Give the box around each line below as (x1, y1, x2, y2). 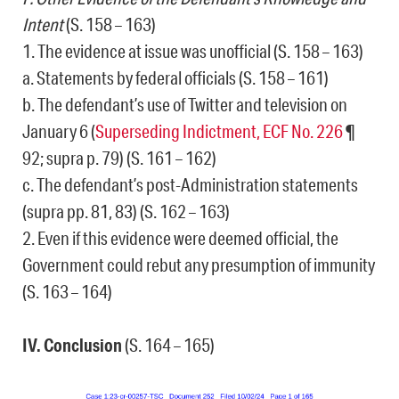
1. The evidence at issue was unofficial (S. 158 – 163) (22, 40, 363, 62)
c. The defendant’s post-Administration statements (22, 174, 358, 196)
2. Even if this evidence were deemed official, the (22, 227, 338, 249)
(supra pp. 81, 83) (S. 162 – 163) (22, 200, 230, 223)
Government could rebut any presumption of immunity (22, 254, 375, 276)
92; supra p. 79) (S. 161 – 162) (22, 147, 216, 169)
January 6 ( (22, 120, 95, 142)
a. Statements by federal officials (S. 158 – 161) (22, 67, 329, 89)
